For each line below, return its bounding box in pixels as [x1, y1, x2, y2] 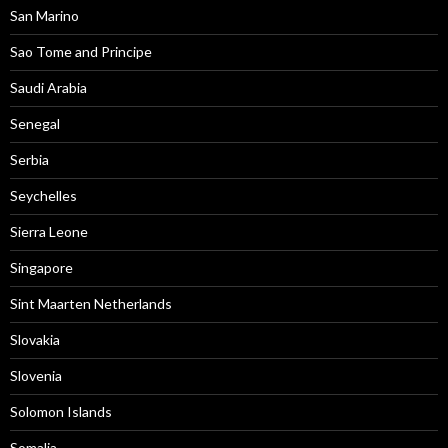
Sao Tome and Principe [10, 43, 152, 60]
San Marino [10, 7, 79, 24]
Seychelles [10, 187, 77, 204]
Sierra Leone [10, 223, 88, 240]
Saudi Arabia [10, 79, 87, 96]
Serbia [10, 151, 49, 168]
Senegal [10, 115, 60, 132]
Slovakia [10, 331, 60, 348]
